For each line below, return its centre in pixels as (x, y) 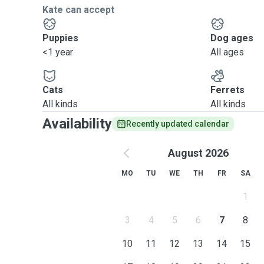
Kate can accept (78, 10)
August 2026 (198, 153)
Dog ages (232, 38)
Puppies (60, 38)
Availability (77, 124)
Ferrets (228, 90)
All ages (227, 52)
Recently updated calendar (178, 124)
